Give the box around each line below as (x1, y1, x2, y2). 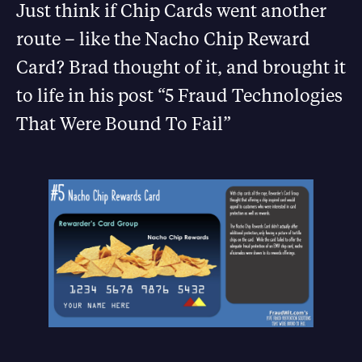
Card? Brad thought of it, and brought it (16, 54, 346, 78)
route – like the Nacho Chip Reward (16, 26, 310, 50)
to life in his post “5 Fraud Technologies (16, 82, 343, 107)
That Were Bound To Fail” (16, 111, 231, 135)
